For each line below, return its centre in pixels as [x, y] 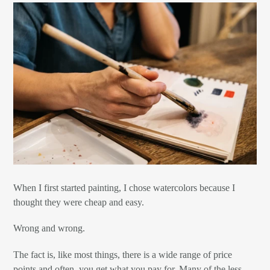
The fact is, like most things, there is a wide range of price [123, 254]
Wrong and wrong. [49, 228]
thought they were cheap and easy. [79, 202]
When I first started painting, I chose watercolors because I [124, 187]
